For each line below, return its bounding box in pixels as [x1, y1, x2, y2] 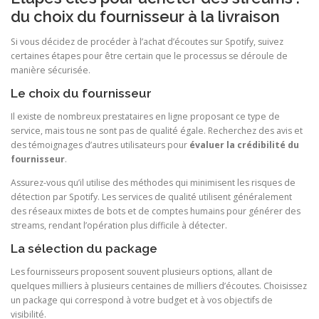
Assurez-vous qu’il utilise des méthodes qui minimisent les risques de [11, 177, 296, 189]
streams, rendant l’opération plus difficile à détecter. [11, 219, 227, 232]
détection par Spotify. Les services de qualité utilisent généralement [11, 191, 292, 204]
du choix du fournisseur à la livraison [11, 6, 280, 26]
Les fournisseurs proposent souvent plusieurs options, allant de [11, 266, 273, 278]
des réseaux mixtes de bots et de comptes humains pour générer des [11, 205, 300, 218]
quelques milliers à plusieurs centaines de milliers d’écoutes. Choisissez [11, 280, 307, 293]
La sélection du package [11, 241, 157, 256]
